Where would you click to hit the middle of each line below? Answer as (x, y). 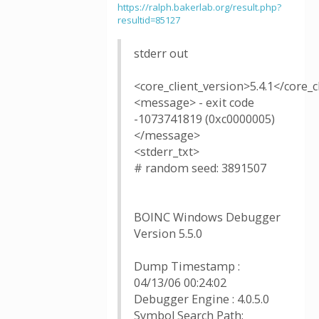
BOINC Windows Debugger (207, 217)
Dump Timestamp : (187, 266)
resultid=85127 (149, 20)
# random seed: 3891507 (200, 168)
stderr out (161, 53)
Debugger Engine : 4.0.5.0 (202, 299)
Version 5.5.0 (168, 234)
